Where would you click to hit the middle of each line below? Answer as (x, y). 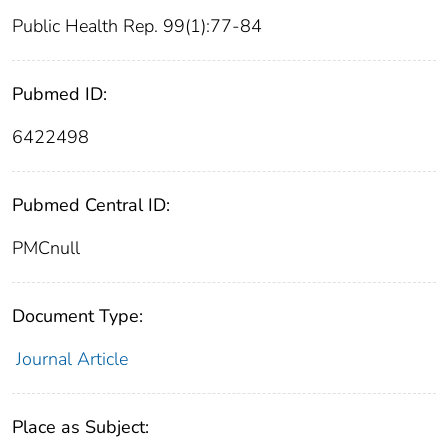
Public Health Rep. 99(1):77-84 (137, 26)
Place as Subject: (80, 427)
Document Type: (77, 316)
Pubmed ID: (59, 94)
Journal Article (71, 359)
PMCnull (46, 248)
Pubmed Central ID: (91, 205)
